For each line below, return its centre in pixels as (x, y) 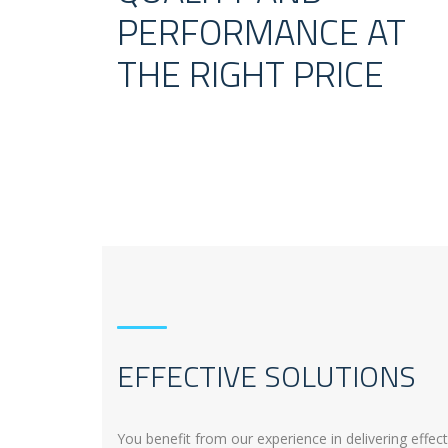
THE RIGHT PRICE (250, 74)
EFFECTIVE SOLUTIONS (266, 376)
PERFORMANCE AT (261, 32)
